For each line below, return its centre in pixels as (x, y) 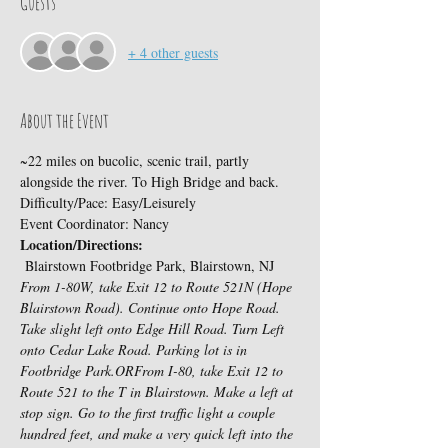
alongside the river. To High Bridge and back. (149, 181)
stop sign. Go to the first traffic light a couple (149, 412)
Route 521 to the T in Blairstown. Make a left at (158, 391)
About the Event (64, 120)
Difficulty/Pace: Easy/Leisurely (108, 202)
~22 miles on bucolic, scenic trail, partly (136, 160)
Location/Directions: (81, 244)
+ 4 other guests (173, 52)
